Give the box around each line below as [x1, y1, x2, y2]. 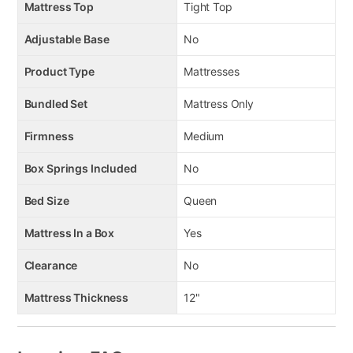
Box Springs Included [24, 162, 137, 176]
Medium [184, 129, 225, 143]
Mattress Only [184, 97, 255, 111]
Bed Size [24, 194, 69, 208]
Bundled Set [24, 97, 87, 111]
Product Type [24, 65, 95, 79]
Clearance [24, 258, 78, 273]
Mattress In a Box [24, 226, 115, 240]
